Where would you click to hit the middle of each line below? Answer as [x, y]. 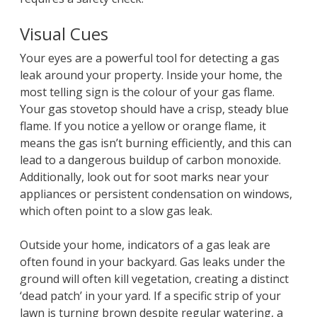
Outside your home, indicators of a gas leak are [145, 245]
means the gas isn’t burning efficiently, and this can [156, 143]
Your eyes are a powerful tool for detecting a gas [150, 58]
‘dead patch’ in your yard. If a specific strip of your [151, 296]
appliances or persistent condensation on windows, [156, 194]
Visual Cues [67, 34]
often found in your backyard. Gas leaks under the [153, 262]
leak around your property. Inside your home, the [151, 75]
